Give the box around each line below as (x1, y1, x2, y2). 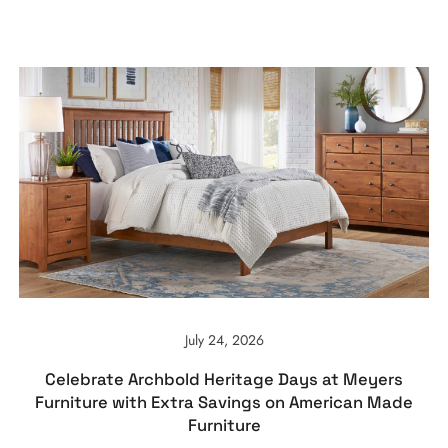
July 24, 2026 (184, 330, 264, 351)
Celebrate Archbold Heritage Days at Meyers (45, 369, 403, 391)
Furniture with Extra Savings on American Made (35, 392, 413, 414)
